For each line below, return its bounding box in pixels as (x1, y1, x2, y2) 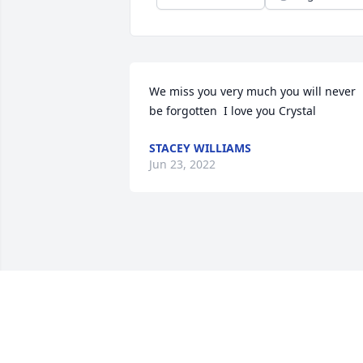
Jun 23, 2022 (149, 156, 216, 173)
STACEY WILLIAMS (149, 140, 251, 156)
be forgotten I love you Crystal (149, 103, 316, 119)
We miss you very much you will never (149, 83, 356, 100)
